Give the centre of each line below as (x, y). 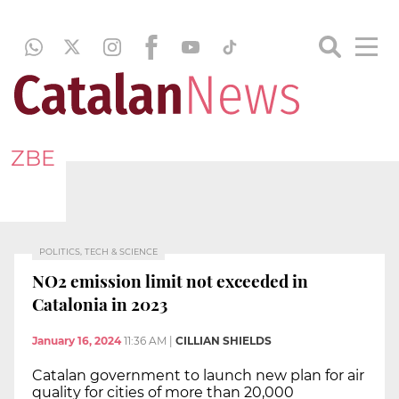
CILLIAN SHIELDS (224, 341)
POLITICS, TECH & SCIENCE (98, 252)
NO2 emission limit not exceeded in (170, 280)
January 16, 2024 (77, 341)
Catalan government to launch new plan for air (198, 376)
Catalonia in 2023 (102, 303)
